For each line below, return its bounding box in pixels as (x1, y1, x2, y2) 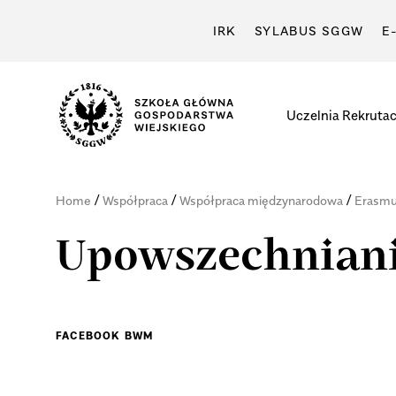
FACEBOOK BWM (55, 329, 154, 343)
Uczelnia (286, 106, 339, 123)
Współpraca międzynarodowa (179, 193, 343, 209)
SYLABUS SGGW (254, 23, 364, 38)
